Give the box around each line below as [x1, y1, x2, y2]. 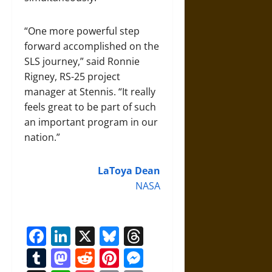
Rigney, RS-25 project [24, 70, 120, 84]
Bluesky [119, 223, 189, 250]
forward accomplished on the [24, 39, 159, 53]
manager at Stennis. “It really [24, 85, 155, 99]
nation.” [24, 131, 60, 144]
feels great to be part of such [24, 100, 156, 114]
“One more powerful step [24, 24, 140, 38]
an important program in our [24, 115, 158, 129]
